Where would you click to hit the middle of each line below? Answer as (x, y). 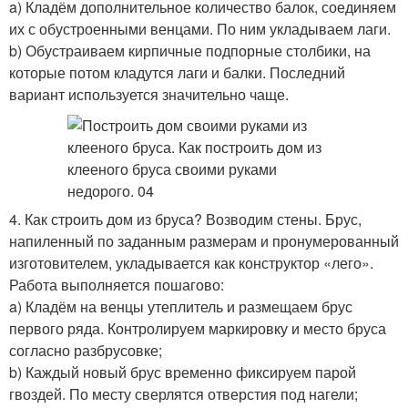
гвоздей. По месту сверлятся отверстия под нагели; (184, 394)
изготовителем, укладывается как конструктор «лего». (191, 263)
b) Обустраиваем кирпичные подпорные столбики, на (190, 51)
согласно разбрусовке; (86, 350)
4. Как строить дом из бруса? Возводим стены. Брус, (185, 219)
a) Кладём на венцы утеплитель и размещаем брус (181, 306)
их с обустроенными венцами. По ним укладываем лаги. (200, 29)
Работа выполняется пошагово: (117, 285)
